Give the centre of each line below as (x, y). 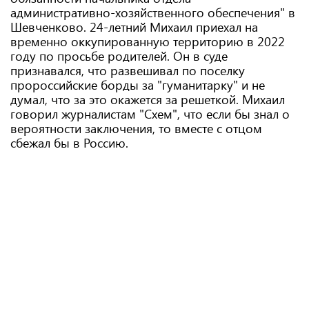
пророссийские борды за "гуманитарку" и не (138, 85)
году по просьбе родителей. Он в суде (119, 56)
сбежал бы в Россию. (69, 143)
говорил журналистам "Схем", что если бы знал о (150, 114)
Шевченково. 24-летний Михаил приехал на (134, 27)
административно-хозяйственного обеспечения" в (153, 12)
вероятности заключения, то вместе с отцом (136, 128)
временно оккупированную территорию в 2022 (148, 41)
